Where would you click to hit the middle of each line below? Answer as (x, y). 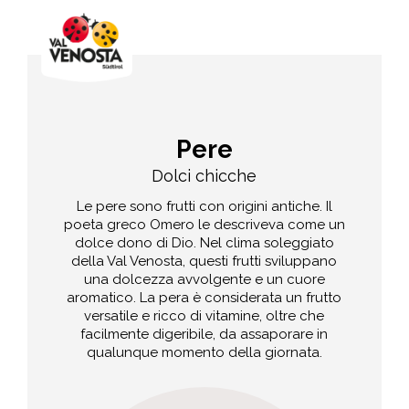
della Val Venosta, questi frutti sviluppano (204, 262)
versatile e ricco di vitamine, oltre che (204, 316)
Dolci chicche (204, 176)
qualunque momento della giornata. (204, 353)
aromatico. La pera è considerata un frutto (204, 298)
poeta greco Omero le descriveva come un (204, 225)
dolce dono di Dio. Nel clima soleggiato (204, 243)
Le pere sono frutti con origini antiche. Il (204, 207)
